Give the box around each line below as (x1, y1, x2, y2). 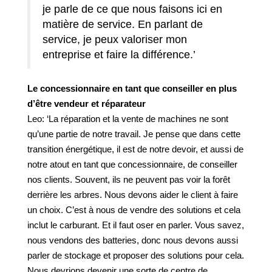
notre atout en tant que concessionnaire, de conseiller (27, 159, 237, 169)
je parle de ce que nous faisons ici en (42, 3, 222, 15)
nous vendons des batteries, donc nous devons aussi (27, 235, 238, 245)
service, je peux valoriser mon (42, 33, 187, 46)
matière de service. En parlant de (42, 18, 203, 30)
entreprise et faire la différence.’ (42, 49, 195, 61)
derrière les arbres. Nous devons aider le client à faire (27, 189, 238, 200)
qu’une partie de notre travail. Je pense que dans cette (27, 129, 240, 139)
